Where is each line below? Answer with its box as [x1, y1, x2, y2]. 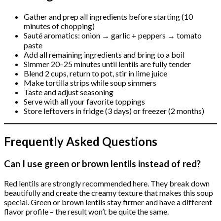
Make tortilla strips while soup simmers [24, 78, 156, 88]
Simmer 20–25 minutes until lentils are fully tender [24, 59, 191, 69]
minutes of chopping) [24, 21, 95, 31]
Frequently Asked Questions [4, 134, 157, 148]
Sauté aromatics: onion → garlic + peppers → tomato [24, 31, 202, 40]
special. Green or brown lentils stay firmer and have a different [4, 197, 212, 207]
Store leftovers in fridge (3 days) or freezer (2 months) [24, 106, 204, 116]
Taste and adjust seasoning [24, 87, 113, 97]
